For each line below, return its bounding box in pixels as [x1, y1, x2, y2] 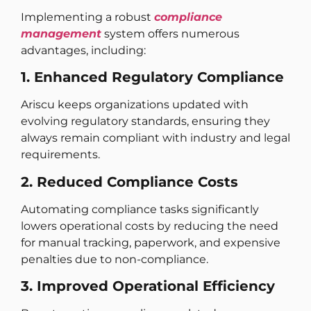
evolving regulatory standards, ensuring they [21, 115, 270, 128]
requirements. [21, 148, 100, 162]
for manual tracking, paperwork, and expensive [21, 235, 280, 249]
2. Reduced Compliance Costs [21, 173, 238, 190]
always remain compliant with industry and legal [21, 131, 290, 145]
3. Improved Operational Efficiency [21, 278, 275, 295]
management [21, 26, 101, 40]
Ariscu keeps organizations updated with [21, 98, 249, 112]
